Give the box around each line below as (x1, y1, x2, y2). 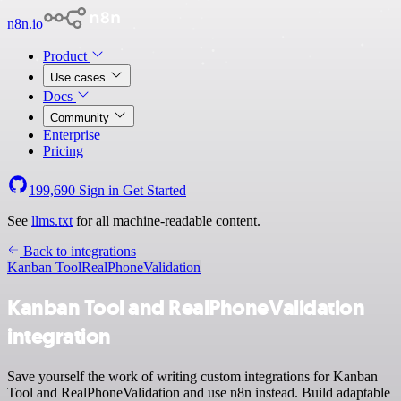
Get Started (123, 183, 186, 198)
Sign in (75, 183, 123, 198)
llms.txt (31, 213, 73, 228)
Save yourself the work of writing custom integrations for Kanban (7, 368, 378, 384)
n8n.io (7, 16, 43, 31)
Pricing (43, 143, 83, 158)
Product (43, 48, 90, 64)
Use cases (50, 71, 109, 84)
